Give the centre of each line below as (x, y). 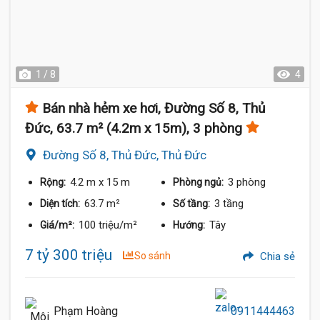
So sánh (152, 256)
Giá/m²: (58, 225)
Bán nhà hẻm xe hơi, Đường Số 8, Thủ (154, 108)
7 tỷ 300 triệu (69, 255)
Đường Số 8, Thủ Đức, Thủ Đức (125, 155)
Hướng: (190, 225)
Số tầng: (193, 204)
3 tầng (229, 204)
